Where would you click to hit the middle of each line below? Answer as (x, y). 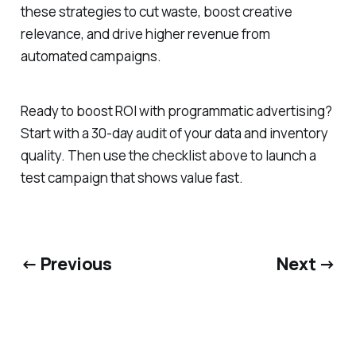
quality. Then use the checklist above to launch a (168, 155)
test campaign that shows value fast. (132, 177)
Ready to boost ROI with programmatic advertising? (176, 110)
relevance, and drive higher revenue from (145, 33)
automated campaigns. (91, 56)
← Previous (66, 264)
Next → (306, 264)
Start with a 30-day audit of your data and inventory (174, 133)
